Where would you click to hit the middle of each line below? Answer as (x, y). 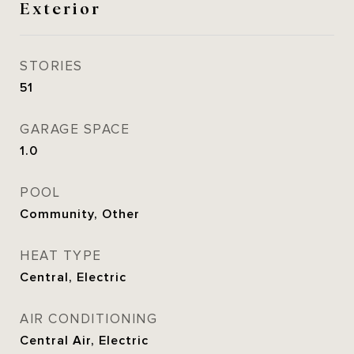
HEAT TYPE (61, 256)
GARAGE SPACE (75, 130)
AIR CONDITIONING (88, 319)
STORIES (51, 66)
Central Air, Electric (84, 341)
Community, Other (80, 214)
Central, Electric (73, 277)
